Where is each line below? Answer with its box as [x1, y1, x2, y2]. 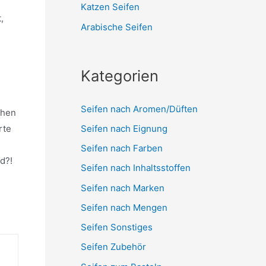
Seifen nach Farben [81, 142, 163, 154]
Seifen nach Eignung [81, 122, 167, 134]
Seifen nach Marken [81, 182, 164, 194]
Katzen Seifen [81, 1, 140, 13]
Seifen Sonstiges [81, 221, 153, 233]
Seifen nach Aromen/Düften [81, 103, 198, 115]
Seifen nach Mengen [81, 201, 167, 213]
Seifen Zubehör [81, 241, 146, 253]
